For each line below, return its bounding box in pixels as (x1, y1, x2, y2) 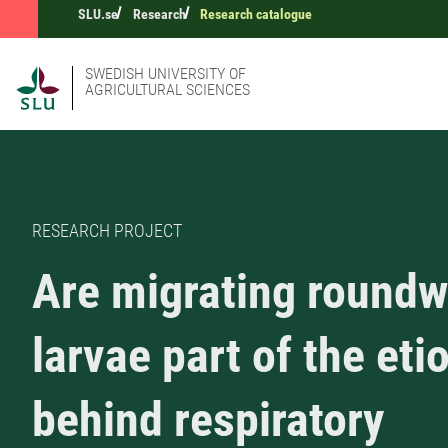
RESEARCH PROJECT (32, 220, 182, 242)
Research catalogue (200, 6, 313, 22)
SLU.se (78, 6, 118, 22)
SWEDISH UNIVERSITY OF (85, 64, 246, 83)
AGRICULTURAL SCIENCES (85, 80, 250, 99)
